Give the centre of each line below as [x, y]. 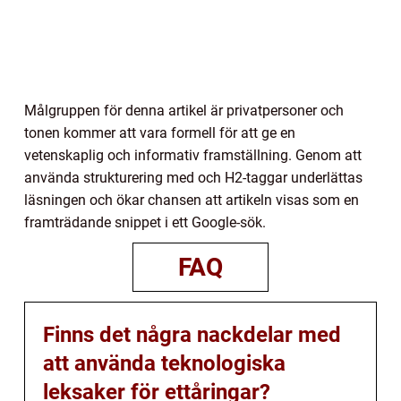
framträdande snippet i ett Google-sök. [145, 222]
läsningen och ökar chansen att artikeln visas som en [192, 200]
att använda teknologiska [164, 363]
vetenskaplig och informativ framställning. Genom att [193, 155]
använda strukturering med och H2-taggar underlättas [193, 177]
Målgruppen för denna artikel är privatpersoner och [184, 110]
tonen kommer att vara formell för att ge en [160, 132]
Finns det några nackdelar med [192, 334]
